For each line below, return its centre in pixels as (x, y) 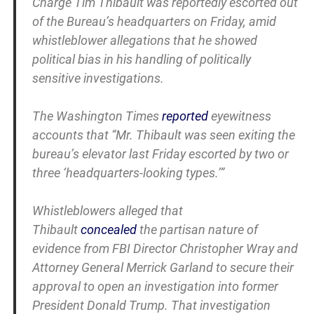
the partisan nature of (197, 230)
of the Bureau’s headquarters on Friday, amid (154, 22)
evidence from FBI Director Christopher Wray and (165, 249)
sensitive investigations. (98, 78)
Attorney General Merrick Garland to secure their (163, 268)
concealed (108, 230)
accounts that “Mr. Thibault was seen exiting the (163, 135)
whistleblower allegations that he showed (144, 41)
